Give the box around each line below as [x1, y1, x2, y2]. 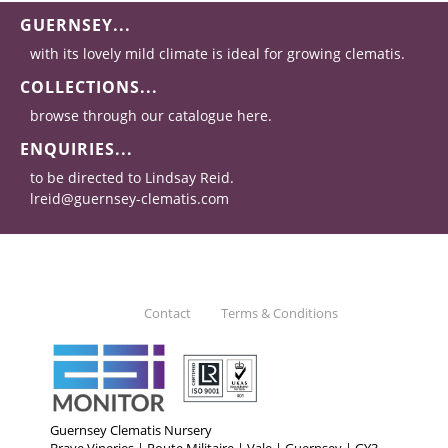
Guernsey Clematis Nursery [50, 422, 212, 440]
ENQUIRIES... [20, 137, 133, 160]
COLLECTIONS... [20, 75, 158, 98]
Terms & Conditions [220, 304, 338, 322]
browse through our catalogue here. [30, 105, 272, 125]
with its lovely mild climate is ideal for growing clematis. [30, 43, 405, 63]
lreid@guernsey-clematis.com [30, 188, 229, 208]
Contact [143, 304, 191, 322]
